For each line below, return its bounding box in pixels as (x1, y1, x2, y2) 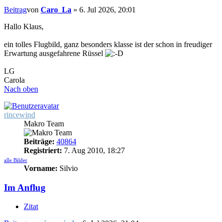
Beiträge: (24, 137, 55, 146)
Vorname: (24, 164, 57, 172)
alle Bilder (4, 157, 27, 163)
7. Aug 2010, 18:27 (62, 146, 125, 155)
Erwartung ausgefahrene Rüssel (4, 49, 105, 57)
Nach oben (4, 84, 38, 93)
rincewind (4, 110, 35, 119)
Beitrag (4, 5, 27, 14)
